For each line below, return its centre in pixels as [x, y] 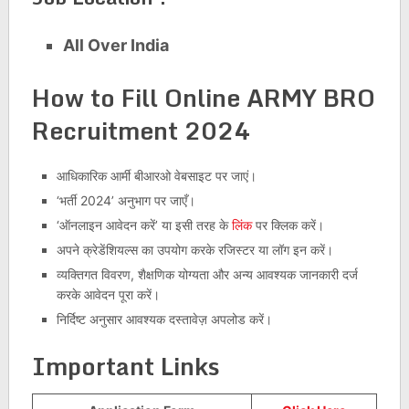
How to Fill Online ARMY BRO [203, 98]
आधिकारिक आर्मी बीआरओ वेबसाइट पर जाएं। [156, 176]
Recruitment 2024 [141, 131]
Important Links [126, 367]
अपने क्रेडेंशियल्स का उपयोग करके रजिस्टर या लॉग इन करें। [194, 250]
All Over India [116, 46]
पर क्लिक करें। [288, 225]
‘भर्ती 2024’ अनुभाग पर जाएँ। [126, 201]
